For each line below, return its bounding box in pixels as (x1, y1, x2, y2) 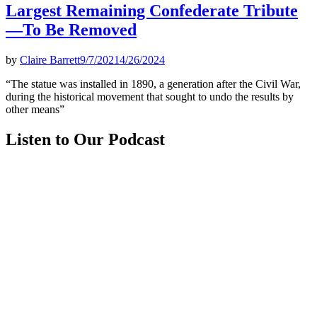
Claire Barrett (20, 53, 80, 66)
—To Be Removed (6, 20, 137, 39)
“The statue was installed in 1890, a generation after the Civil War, (6, 77, 301, 90)
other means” (6, 103, 64, 115)
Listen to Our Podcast (6, 129, 165, 149)
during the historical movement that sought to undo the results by (6, 90, 294, 103)
